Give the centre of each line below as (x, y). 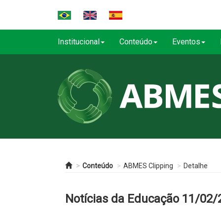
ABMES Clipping (148, 166)
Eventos (186, 42)
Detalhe (196, 166)
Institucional (79, 42)
